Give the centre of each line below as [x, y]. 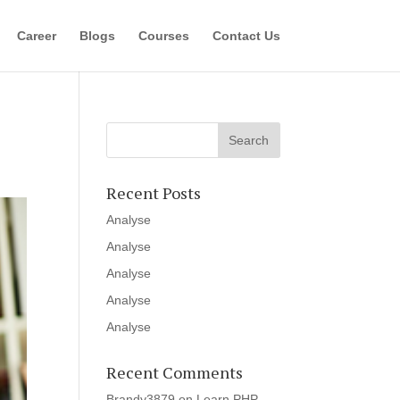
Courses [163, 36]
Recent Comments [175, 372]
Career [36, 36]
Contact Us [246, 36]
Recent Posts [154, 193]
